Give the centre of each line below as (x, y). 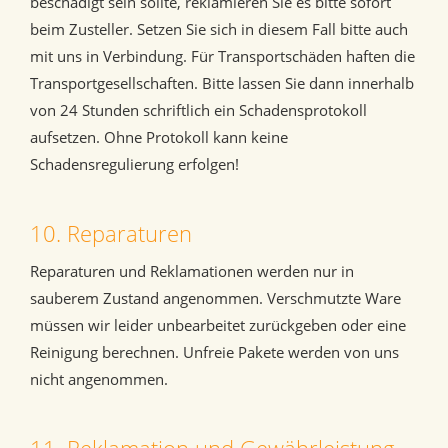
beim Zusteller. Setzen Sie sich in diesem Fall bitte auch (219, 29)
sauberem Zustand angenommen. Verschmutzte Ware (215, 298)
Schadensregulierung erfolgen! (134, 164)
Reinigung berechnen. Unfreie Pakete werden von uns (214, 352)
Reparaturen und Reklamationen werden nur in (192, 271)
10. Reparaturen (111, 233)
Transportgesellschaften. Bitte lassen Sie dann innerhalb (222, 83)
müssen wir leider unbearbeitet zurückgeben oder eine (218, 325)
